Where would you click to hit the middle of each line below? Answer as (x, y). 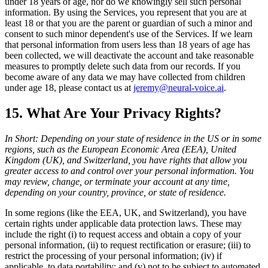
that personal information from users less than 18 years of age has (127, 44)
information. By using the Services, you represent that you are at (126, 12)
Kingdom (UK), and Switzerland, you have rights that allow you (126, 160)
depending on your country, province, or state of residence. (115, 192)
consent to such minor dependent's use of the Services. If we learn (129, 33)
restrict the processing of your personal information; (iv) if (113, 255)
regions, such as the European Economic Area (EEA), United (121, 149)
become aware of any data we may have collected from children (125, 77)
